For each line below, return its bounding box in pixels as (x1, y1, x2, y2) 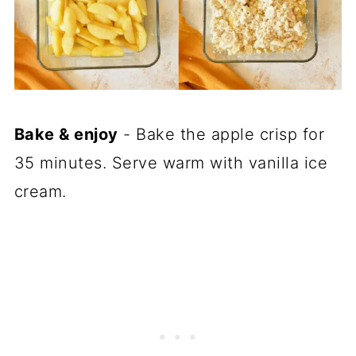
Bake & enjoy (14, 124, 118, 144)
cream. (14, 181, 67, 201)
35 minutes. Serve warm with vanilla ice (14, 153, 328, 172)
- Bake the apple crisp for (118, 124, 325, 144)
